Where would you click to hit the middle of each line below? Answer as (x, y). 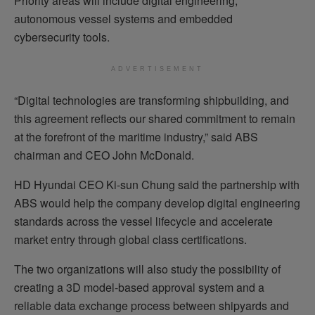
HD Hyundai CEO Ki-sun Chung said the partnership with (157, 184)
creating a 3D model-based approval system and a (139, 287)
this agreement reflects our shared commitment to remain (155, 118)
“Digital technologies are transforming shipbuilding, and (152, 100)
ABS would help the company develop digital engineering (157, 202)
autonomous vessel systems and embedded (123, 18)
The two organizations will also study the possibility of (147, 269)
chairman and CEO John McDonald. (104, 155)
